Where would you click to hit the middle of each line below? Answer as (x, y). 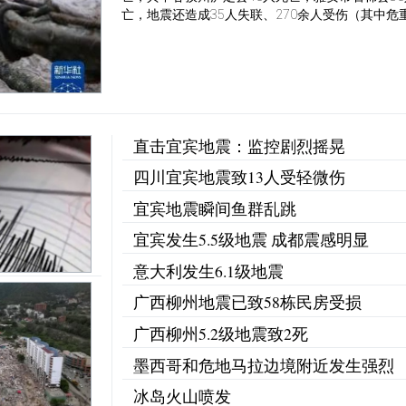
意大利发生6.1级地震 (208, 271)
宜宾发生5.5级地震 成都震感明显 (251, 240)
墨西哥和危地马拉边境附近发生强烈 (263, 365)
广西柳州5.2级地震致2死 (220, 333)
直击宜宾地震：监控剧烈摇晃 (239, 145)
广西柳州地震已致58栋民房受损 (247, 302)
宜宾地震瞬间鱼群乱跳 (214, 208)
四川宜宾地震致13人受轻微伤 (239, 177)
